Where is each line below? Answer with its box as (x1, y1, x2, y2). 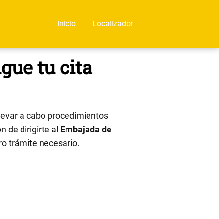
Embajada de (60, 124, 111, 134)
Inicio (57, 19, 76, 28)
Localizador (92, 19, 133, 28)
